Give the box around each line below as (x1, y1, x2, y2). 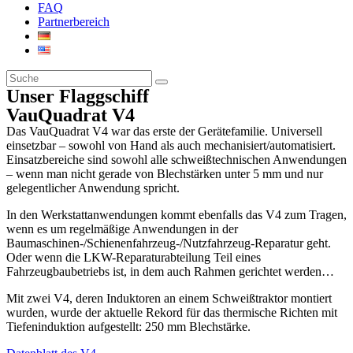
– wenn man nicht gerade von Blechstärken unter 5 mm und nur (6, 167, 323, 180)
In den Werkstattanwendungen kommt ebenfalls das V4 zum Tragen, (6, 208, 347, 221)
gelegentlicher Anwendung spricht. (6, 181, 180, 195)
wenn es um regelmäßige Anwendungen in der (6, 222, 238, 236)
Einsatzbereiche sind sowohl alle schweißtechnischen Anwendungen (6, 153, 347, 166)
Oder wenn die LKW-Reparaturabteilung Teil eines (6, 251, 261, 264)
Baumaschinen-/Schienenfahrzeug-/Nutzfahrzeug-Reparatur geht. (6, 236, 331, 250)
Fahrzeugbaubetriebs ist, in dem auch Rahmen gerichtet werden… (6, 265, 337, 278)
